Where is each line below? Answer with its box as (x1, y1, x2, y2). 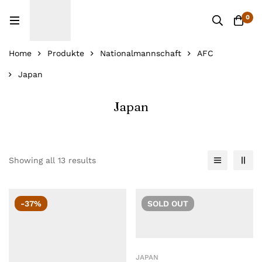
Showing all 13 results (9, 156, 96, 165)
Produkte (47, 49, 84, 58)
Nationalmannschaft (100, 49, 181, 58)
